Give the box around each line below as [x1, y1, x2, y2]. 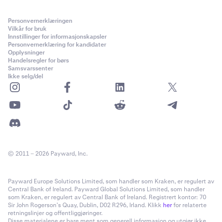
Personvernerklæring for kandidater [8, 41, 106, 49]
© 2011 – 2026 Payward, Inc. [8, 150, 88, 158]
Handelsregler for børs [8, 56, 69, 64]
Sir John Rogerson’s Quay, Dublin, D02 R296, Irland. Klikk [8, 201, 163, 209]
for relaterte [172, 201, 207, 209]
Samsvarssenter [8, 64, 53, 72]
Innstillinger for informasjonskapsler [8, 33, 107, 41]
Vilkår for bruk [8, 25, 47, 33]
